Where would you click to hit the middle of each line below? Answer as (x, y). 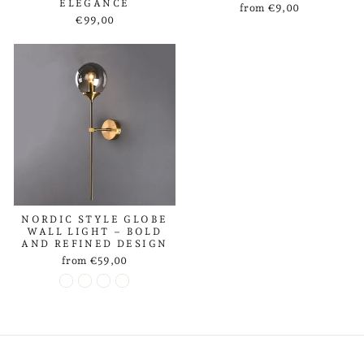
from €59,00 (94, 260)
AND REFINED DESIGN (95, 243)
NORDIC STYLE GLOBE (95, 219)
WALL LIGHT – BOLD (95, 231)
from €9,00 (270, 8)
